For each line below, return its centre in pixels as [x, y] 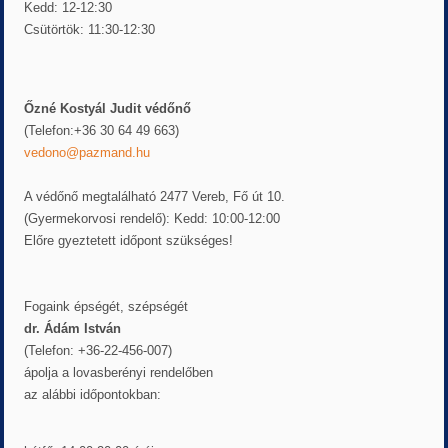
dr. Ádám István [73, 329]
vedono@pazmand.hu [87, 153]
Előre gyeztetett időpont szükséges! [129, 241]
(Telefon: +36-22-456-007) [98, 351]
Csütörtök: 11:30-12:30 [90, 30]
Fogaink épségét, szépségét [106, 307]
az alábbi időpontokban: [93, 395]
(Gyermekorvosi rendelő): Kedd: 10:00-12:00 [152, 219]
